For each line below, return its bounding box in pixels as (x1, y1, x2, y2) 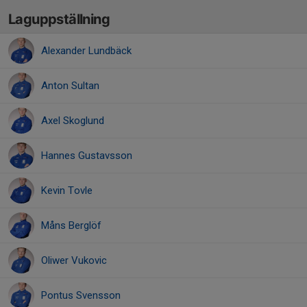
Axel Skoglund (41, 114, 104, 127)
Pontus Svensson (41, 289, 121, 302)
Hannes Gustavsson (41, 149, 132, 162)
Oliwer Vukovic (41, 254, 107, 267)
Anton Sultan (41, 79, 99, 92)
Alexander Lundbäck (41, 45, 132, 57)
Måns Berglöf (41, 219, 101, 232)
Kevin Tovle (41, 184, 93, 197)
